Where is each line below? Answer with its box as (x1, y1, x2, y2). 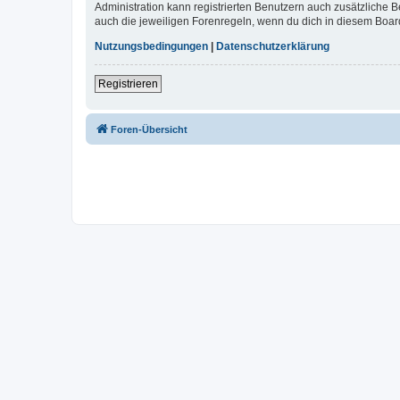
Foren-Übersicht (111, 123, 187, 135)
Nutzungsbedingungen (95, 39, 208, 53)
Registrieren (98, 77, 158, 90)
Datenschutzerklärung (216, 39, 329, 53)
